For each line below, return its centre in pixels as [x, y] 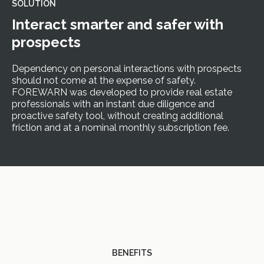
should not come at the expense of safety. [104, 80]
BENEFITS [132, 253]
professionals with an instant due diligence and [113, 104]
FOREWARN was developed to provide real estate [122, 92]
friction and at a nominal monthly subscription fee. [121, 127]
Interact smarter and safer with [118, 24]
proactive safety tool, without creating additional [118, 115]
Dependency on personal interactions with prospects [127, 68]
